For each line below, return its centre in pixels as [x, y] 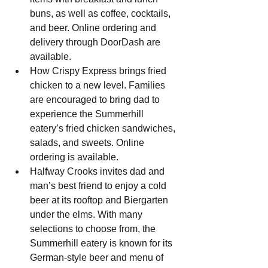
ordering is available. [74, 157]
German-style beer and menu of [98, 258]
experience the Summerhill [88, 114]
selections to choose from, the [94, 229]
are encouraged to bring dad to [96, 100]
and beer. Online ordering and [94, 28]
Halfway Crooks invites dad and [98, 172]
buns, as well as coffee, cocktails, [101, 14]
